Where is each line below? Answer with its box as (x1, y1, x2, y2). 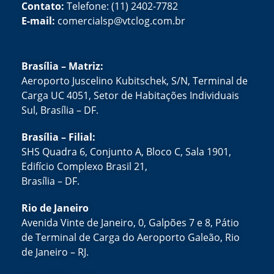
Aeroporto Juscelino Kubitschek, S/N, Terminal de (21, 73, 248, 87)
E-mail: (21, 14, 57, 28)
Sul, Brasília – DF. (21, 103, 98, 117)
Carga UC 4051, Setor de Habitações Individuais (21, 88, 239, 102)
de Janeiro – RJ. (21, 245, 89, 259)
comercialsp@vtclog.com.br (57, 14, 185, 28)
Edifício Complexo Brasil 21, (21, 159, 147, 173)
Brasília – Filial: (21, 130, 95, 144)
